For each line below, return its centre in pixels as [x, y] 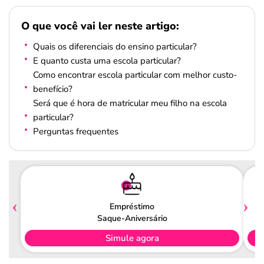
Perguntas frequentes [76, 131]
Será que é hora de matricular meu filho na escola [130, 103]
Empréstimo [132, 206]
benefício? [53, 89]
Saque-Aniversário [132, 218]
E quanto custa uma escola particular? [107, 61]
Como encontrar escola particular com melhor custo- [135, 75]
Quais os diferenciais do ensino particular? [115, 47]
